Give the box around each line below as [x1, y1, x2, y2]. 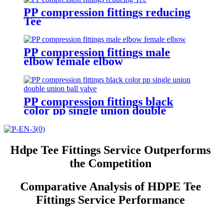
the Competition [70, 157, 151, 170]
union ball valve [24, 113, 104, 126]
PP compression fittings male [24, 46, 170, 59]
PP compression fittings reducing [24, 5, 190, 19]
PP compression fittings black [24, 95, 173, 109]
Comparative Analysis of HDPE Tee [20, 180, 201, 193]
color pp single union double [24, 104, 166, 117]
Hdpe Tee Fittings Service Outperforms [10, 144, 211, 157]
